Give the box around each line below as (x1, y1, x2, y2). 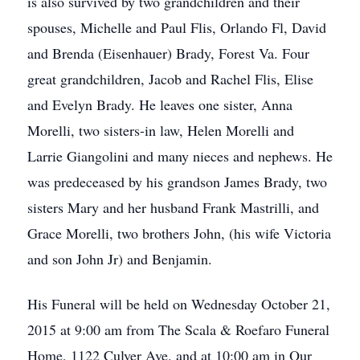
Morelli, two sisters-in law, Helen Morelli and (27, 121, 294, 140)
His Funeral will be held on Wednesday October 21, (27, 294, 330, 313)
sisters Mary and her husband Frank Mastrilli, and (27, 198, 319, 217)
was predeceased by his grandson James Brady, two (27, 172, 327, 191)
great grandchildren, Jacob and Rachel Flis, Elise (27, 69, 313, 88)
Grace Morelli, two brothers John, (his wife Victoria (27, 223, 331, 243)
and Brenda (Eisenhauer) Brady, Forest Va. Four (27, 43, 309, 63)
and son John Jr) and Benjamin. (27, 249, 212, 268)
